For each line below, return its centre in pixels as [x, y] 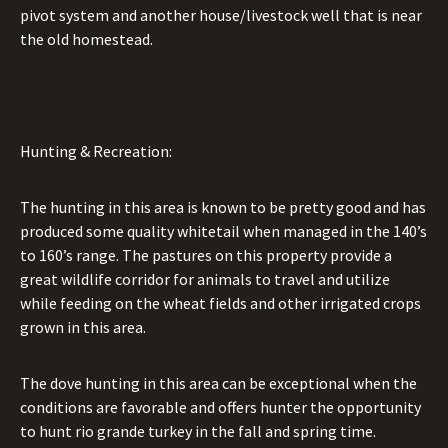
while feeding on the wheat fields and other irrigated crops [220, 303]
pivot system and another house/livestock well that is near [221, 15]
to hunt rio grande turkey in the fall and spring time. [198, 431]
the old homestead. [86, 39]
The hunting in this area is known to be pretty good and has [223, 207]
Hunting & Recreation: [96, 151]
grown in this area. [83, 327]
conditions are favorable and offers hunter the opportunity [220, 407]
